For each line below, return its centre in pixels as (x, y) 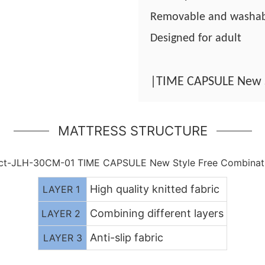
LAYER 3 (62, 237)
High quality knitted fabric (154, 189)
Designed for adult (196, 38)
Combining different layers (156, 213)
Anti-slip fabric (126, 237)
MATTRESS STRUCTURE (132, 130)
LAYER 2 (62, 213)
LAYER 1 (62, 189)
